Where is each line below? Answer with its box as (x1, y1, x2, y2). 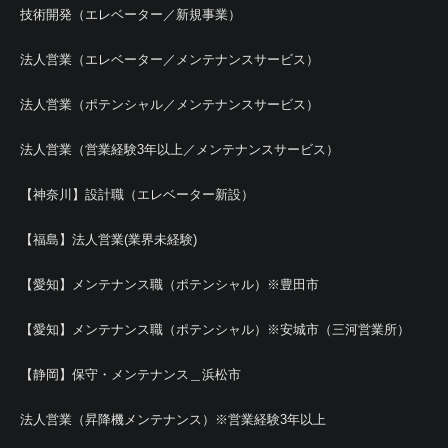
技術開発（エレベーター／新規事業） (20, 7, 241, 22)
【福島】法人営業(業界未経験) (20, 232, 197, 247)
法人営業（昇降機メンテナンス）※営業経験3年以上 (20, 412, 326, 427)
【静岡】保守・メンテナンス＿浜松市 (20, 367, 241, 382)
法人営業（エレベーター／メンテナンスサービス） (20, 52, 319, 67)
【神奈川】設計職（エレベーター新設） (20, 187, 254, 202)
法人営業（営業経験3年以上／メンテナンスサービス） (20, 142, 339, 157)
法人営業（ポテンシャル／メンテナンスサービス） (20, 97, 319, 112)
